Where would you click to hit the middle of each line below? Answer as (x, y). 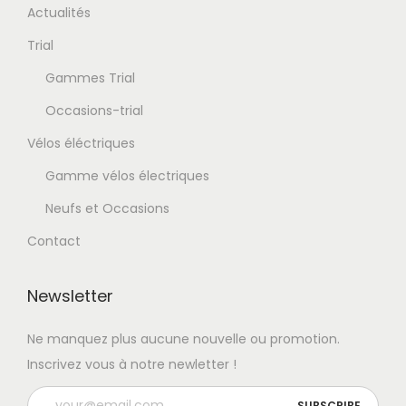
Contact (54, 241)
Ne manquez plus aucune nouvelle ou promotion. (184, 338)
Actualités (59, 12)
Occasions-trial (94, 110)
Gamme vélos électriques (127, 175)
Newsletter (70, 295)
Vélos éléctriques (81, 143)
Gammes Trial (90, 77)
